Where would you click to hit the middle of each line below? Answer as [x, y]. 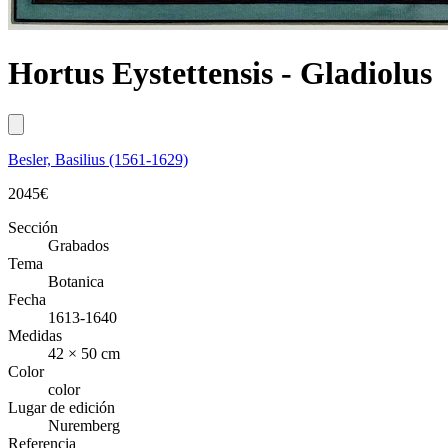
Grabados [78, 245]
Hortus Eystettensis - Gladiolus [220, 73]
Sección [33, 227]
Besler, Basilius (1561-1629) [98, 159]
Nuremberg [84, 425]
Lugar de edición [61, 407]
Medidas [35, 335]
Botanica [76, 281]
